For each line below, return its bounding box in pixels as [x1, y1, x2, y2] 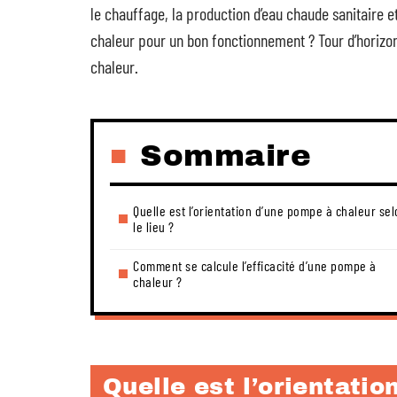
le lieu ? [133, 218, 175, 235]
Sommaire [140, 139, 311, 172]
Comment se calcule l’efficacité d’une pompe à [133, 257, 377, 274]
